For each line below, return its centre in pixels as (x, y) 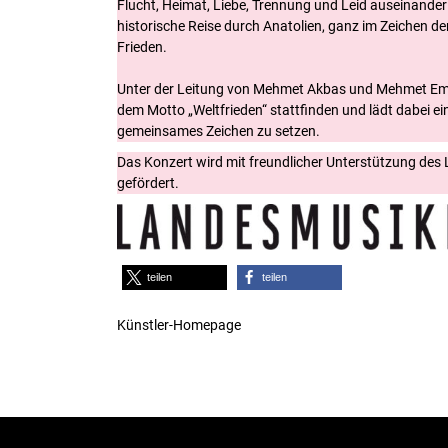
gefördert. (148, 183)
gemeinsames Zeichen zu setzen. (220, 131)
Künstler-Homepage (179, 324)
